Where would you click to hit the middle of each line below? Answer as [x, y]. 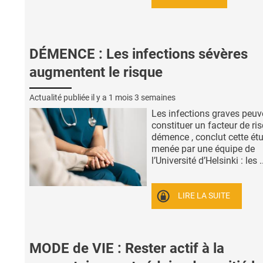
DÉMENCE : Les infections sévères [139, 54]
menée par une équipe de [203, 149]
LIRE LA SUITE [204, 196]
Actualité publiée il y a [69, 97]
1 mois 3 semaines [142, 97]
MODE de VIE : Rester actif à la [127, 248]
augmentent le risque [96, 72]
